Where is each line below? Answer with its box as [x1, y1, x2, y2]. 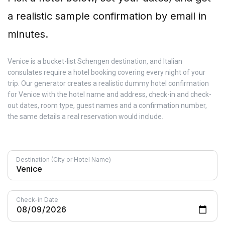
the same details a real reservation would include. [8, 113, 163, 121]
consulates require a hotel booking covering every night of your [8, 68, 205, 76]
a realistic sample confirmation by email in [8, 10, 206, 22]
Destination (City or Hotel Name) [16, 156, 111, 163]
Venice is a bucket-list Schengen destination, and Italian [8, 57, 182, 65]
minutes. [8, 28, 48, 40]
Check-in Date [16, 196, 58, 203]
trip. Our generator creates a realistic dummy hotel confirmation [8, 79, 209, 87]
